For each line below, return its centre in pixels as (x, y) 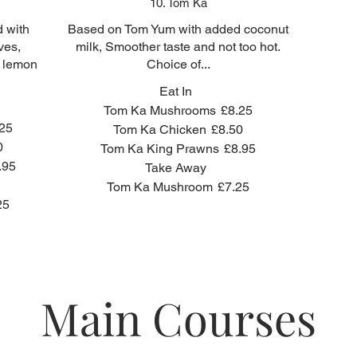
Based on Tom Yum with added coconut (178, 29)
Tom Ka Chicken (160, 129)
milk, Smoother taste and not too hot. (178, 47)
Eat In (176, 91)
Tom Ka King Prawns (160, 149)
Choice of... (178, 64)
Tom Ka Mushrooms (160, 110)
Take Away (176, 168)
